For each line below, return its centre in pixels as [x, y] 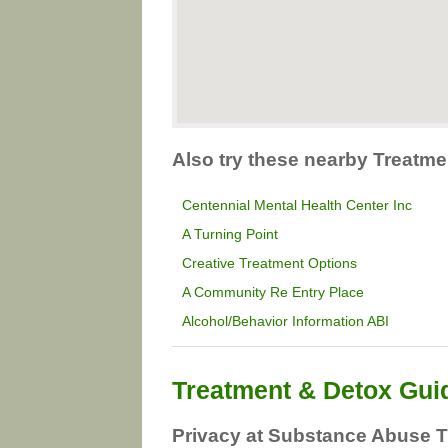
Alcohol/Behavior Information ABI [285, 321]
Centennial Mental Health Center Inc [297, 205]
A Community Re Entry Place [273, 292]
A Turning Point [230, 234]
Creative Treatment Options [269, 263]
